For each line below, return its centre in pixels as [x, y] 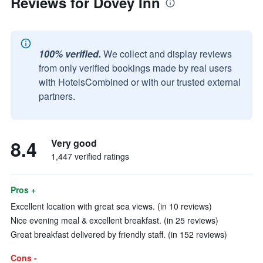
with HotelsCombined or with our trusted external [140, 82]
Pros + [23, 190]
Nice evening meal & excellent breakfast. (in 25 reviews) [114, 220]
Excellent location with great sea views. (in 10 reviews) [111, 206]
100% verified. [70, 54]
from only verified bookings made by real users [135, 68]
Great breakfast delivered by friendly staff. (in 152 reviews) [119, 234]
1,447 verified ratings [90, 156]
